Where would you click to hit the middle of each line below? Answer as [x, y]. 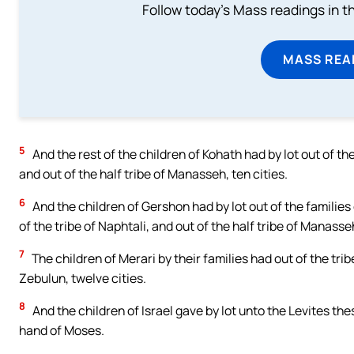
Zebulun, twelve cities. [83, 278]
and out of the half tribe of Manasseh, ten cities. [153, 174]
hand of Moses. [62, 330]
